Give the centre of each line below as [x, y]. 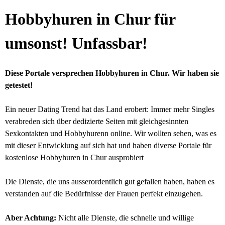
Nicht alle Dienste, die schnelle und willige [126, 218]
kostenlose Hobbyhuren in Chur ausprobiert [74, 157]
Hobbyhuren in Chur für [90, 19]
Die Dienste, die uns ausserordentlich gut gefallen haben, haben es [110, 182]
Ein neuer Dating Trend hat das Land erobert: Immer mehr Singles [110, 109]
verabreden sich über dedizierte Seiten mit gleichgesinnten [97, 121]
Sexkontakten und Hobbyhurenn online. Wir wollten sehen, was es [111, 133]
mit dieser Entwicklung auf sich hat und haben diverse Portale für [108, 145]
